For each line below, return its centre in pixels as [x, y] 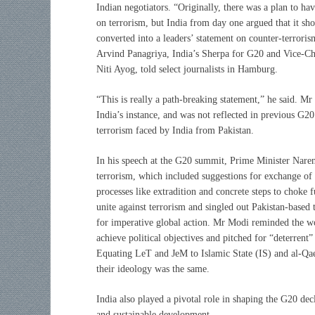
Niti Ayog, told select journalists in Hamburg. [187, 69]
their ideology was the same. [153, 269]
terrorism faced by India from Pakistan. [175, 130]
